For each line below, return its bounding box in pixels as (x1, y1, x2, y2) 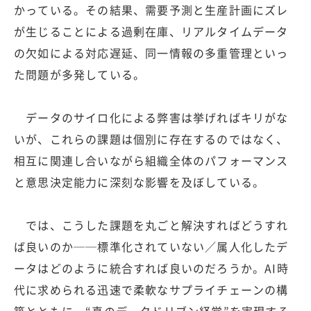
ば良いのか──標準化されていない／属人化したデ (14, 238, 289, 255)
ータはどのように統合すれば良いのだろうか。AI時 (14, 260, 289, 276)
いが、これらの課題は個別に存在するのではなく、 (14, 131, 289, 147)
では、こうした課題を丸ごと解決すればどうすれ (14, 217, 289, 233)
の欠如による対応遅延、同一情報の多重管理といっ (14, 44, 289, 61)
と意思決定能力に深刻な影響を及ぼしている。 (14, 174, 265, 190)
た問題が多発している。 (14, 66, 146, 83)
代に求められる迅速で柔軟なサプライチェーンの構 (14, 281, 289, 298)
